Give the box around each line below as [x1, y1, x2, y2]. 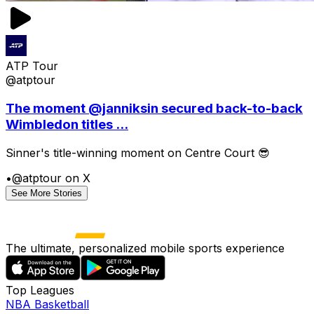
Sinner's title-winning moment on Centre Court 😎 [6, 145, 270, 160]
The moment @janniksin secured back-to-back [6, 100, 303, 117]
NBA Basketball [6, 296, 89, 311]
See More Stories [11, 187, 82, 198]
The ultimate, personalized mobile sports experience [6, 240, 285, 255]
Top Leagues [6, 282, 74, 297]
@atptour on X [12, 170, 90, 185]
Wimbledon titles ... [6, 116, 128, 133]
